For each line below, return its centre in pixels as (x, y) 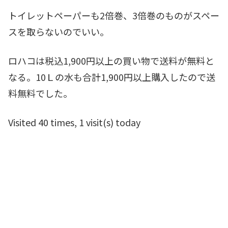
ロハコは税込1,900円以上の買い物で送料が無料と (111, 60)
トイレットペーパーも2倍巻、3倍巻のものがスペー (114, 15)
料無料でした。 (40, 93)
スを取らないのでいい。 (59, 31)
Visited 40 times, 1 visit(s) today (74, 122)
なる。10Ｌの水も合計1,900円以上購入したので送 (112, 77)
